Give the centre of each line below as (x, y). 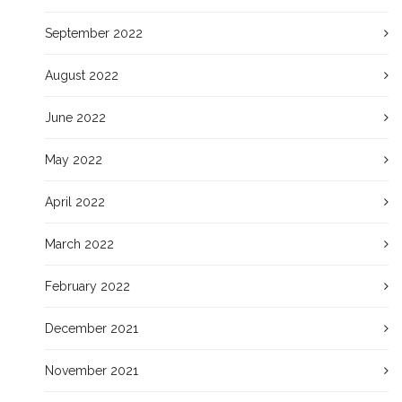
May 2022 (74, 160)
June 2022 (75, 118)
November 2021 (92, 371)
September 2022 (94, 33)
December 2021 (92, 328)
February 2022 (87, 286)
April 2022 (75, 202)
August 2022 (82, 75)
